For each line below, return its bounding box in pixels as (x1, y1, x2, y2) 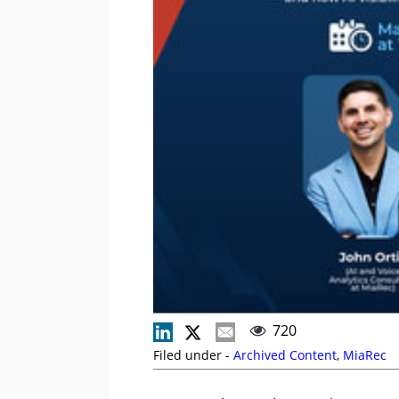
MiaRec (343, 346, 387, 363)
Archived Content (233, 346, 337, 363)
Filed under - (153, 346, 233, 363)
